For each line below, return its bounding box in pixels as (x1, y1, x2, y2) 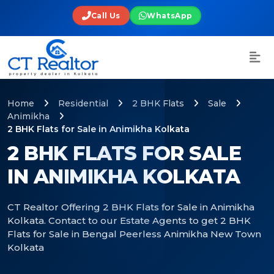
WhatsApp (147, 10, 193, 20)
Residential (58, 98, 108, 109)
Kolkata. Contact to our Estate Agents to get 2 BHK (7, 215, 251, 226)
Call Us (91, 10, 120, 20)
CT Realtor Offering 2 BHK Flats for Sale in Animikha (7, 201, 254, 213)
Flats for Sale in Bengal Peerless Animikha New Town (7, 228, 261, 240)
